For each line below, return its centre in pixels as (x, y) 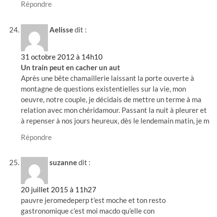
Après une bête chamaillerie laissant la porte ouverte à (108, 78)
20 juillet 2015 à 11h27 (59, 190)
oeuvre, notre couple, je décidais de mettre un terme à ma (111, 99)
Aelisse (62, 29)
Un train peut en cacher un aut (71, 67)
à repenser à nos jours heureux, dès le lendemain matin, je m (115, 120)
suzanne (63, 163)
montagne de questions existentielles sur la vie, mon (104, 88)
